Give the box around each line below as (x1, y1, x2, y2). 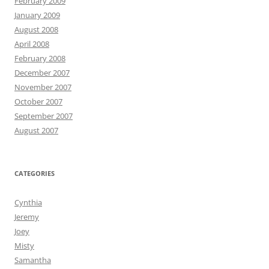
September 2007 (14, 110, 73, 121)
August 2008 (14, 23, 58, 35)
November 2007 (14, 81, 71, 92)
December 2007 (14, 67, 70, 78)
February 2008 (14, 52, 65, 64)
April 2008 (14, 38, 49, 49)
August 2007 (14, 124, 58, 136)
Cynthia (14, 196, 42, 208)
